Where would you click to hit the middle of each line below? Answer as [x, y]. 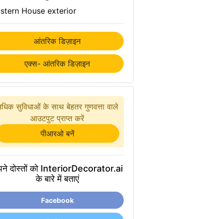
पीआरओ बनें [57, 133]
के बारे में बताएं [57, 179]
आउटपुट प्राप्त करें [57, 118]
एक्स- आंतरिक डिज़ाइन [57, 64]
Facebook [57, 200]
